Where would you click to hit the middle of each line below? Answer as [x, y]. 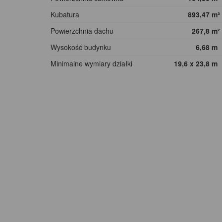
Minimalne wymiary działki [91, 64]
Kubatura [65, 15]
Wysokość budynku [81, 47]
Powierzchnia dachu [82, 31]
